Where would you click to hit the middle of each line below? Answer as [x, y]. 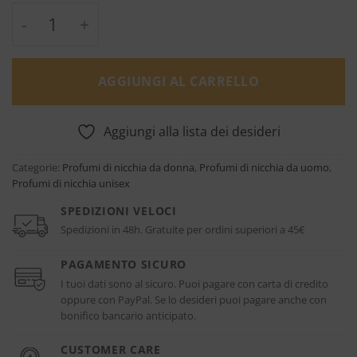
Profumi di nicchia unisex [71, 183]
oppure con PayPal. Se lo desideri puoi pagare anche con [194, 299]
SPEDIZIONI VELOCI [119, 210]
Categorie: [37, 167]
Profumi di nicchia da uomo [264, 167]
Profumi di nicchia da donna [128, 167]
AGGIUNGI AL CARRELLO [178, 81]
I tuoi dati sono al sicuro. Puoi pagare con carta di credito [194, 283]
